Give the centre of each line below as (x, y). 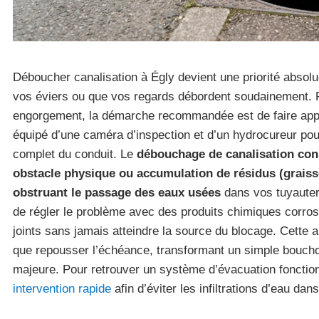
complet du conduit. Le (75, 154)
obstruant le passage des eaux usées (117, 193)
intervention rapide (62, 289)
